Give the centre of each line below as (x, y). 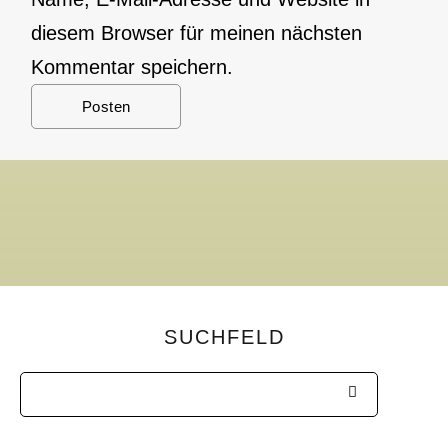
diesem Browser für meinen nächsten (197, 32)
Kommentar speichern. (132, 66)
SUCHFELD (224, 336)
